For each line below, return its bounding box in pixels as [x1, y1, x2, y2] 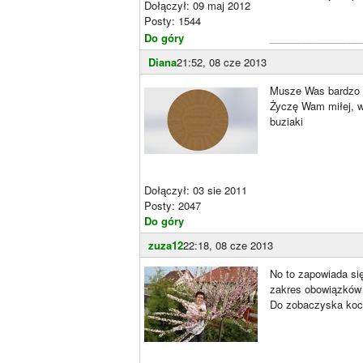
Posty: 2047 [144, 198, 201, 213]
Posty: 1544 [144, 13, 201, 28]
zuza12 [148, 237, 183, 253]
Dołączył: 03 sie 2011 [144, 182, 247, 198]
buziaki [270, 113, 303, 129]
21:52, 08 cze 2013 [177, 54, 267, 70]
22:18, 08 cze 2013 [183, 237, 273, 253]
